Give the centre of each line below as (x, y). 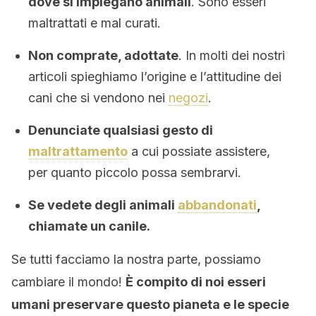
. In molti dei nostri (232, 55)
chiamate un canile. (89, 226)
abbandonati (217, 205)
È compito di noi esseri (196, 282)
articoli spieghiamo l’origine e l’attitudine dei (155, 77)
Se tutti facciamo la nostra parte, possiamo (136, 259)
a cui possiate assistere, (199, 151)
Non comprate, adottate (103, 55)
